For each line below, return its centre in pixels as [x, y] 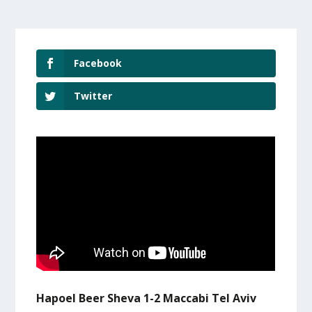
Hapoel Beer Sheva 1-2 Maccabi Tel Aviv [147, 298]
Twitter [93, 95]
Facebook [98, 63]
